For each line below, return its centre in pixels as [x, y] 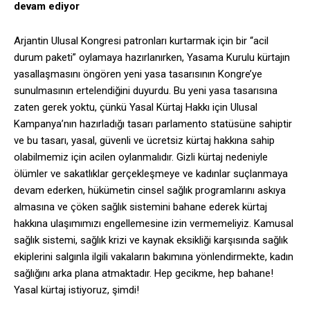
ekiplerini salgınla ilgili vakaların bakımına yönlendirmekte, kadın [154, 257]
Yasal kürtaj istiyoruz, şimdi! [76, 290]
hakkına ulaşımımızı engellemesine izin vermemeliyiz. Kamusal [154, 224]
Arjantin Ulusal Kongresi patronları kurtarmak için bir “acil [141, 41]
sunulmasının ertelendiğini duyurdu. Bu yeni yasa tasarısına [146, 91]
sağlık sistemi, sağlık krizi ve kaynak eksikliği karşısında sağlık [151, 240]
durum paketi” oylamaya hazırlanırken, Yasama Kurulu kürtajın [152, 58]
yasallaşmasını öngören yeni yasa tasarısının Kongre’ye [138, 74]
